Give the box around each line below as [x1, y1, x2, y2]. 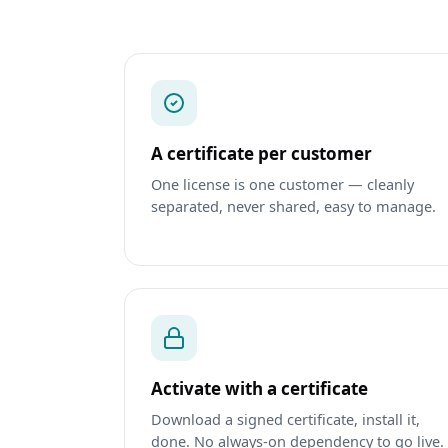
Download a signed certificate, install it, [151, 409, 420, 430]
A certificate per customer [151, 142, 372, 166]
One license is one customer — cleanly [151, 174, 414, 195]
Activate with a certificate [151, 377, 368, 401]
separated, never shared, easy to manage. [151, 196, 436, 217]
